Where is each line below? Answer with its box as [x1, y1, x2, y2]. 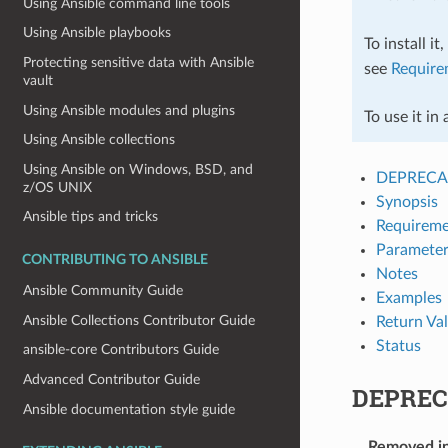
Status [375, 337, 421, 354]
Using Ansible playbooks [23, 25, 172, 41]
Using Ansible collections [23, 132, 176, 148]
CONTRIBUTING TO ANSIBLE [22, 253, 208, 268]
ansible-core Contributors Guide [23, 342, 220, 358]
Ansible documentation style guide [23, 401, 236, 417]
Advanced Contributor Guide [23, 371, 201, 387]
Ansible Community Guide [23, 283, 184, 299]
